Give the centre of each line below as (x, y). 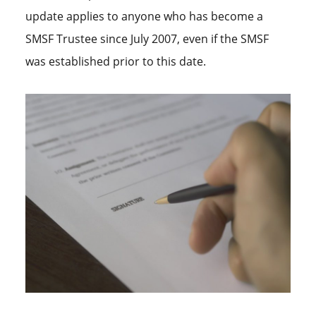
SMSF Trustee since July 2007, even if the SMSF (147, 38)
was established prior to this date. (115, 61)
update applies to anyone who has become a (144, 16)
